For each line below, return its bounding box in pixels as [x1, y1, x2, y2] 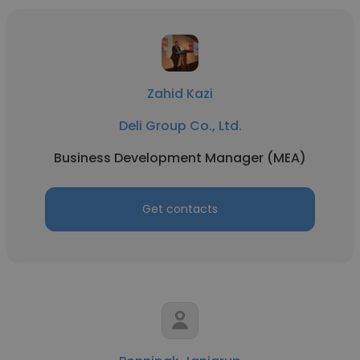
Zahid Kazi [147, 84, 213, 103]
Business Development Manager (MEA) [54, 149, 306, 167]
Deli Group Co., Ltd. [118, 117, 242, 135]
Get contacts [142, 201, 218, 217]
